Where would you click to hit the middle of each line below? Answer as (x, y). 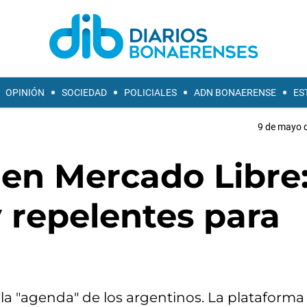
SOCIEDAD (84, 93)
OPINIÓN (25, 93)
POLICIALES (150, 93)
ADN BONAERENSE (235, 93)
